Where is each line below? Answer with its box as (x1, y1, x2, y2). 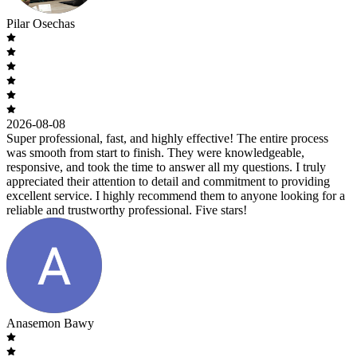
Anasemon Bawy (6, 316, 94, 330)
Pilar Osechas (6, 16, 75, 30)
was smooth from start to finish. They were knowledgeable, (6, 145, 304, 159)
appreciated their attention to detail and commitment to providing (6, 174, 330, 188)
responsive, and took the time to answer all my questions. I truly (6, 159, 326, 174)
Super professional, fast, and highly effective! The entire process (6, 131, 328, 145)
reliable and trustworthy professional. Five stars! (6, 202, 247, 217)
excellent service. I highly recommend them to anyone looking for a (6, 188, 345, 202)
